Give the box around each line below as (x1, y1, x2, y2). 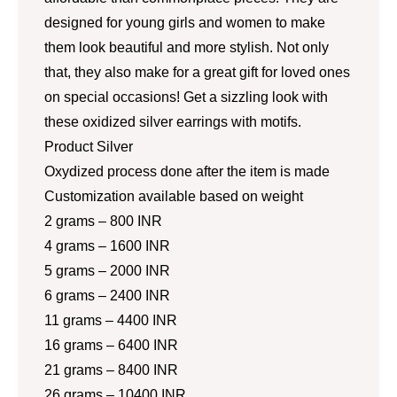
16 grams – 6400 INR (44, 337, 178, 353)
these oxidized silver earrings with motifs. (44, 113, 301, 129)
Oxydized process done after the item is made (44, 163, 330, 179)
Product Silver (44, 138, 133, 154)
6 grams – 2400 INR (44, 287, 170, 303)
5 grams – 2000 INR (44, 262, 170, 278)
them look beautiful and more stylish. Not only (44, 39, 329, 55)
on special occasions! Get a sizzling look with (44, 89, 328, 105)
